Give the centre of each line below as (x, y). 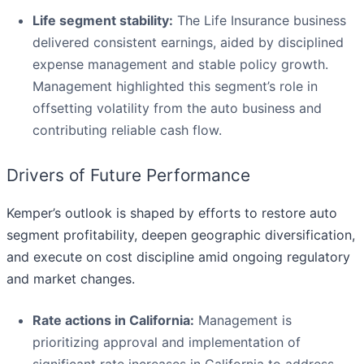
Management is (243, 321)
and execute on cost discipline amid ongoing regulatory (178, 257)
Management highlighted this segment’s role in (175, 87)
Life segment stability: (103, 21)
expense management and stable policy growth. (180, 65)
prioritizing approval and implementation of (167, 342)
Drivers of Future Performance (128, 175)
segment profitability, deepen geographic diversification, (181, 235)
